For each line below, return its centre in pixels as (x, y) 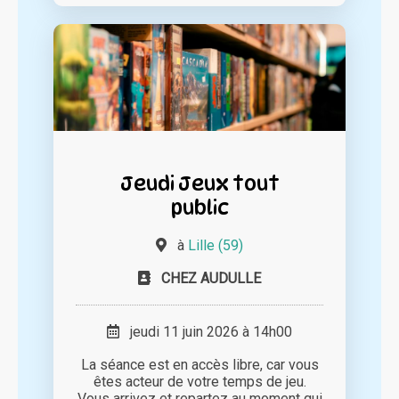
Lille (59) (216, 245)
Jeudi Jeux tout (199, 183)
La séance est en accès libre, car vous (199, 364)
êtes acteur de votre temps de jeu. (199, 381)
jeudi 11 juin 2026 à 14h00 (206, 331)
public (199, 207)
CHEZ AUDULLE (211, 278)
